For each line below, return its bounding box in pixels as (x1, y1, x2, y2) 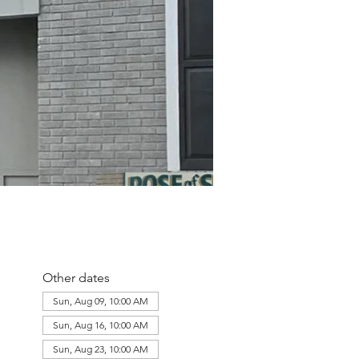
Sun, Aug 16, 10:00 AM (52, 319, 148, 331)
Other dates (42, 270, 110, 285)
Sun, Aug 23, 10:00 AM (52, 343, 148, 355)
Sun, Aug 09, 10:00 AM (52, 295, 148, 307)
